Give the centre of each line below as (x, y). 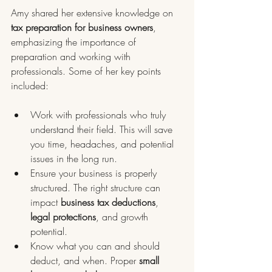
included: (30, 86)
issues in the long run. (74, 158)
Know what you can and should (97, 246)
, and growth (124, 217)
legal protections (63, 217)
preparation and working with (72, 56)
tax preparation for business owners (82, 27)
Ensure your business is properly (95, 173)
